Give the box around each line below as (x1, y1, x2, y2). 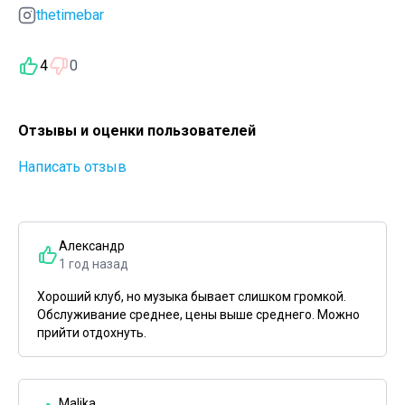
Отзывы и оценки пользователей (18, 122, 256, 139)
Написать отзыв (18, 158, 127, 175)
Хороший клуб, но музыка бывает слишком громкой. (37, 289, 346, 304)
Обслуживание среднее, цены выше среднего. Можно (37, 307, 360, 322)
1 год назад (59, 257, 128, 271)
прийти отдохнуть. (37, 325, 146, 340)
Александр (59, 239, 125, 253)
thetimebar (36, 6, 104, 24)
